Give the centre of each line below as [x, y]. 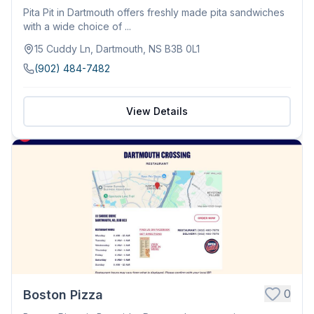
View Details [157, 111]
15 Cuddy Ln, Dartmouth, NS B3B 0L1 [117, 48]
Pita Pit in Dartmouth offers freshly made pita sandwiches [154, 12]
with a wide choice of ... [77, 26]
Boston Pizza [63, 294]
